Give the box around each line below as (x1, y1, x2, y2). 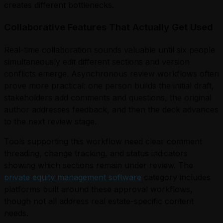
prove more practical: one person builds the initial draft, (4, 80, 214, 91)
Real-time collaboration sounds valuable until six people (4, 44, 215, 55)
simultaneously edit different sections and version (4, 56, 190, 67)
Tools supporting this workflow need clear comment (4, 136, 202, 146)
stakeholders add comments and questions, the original (4, 92, 212, 103)
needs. (4, 208, 28, 218)
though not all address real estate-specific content (4, 196, 194, 206)
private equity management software (4, 172, 141, 182)
